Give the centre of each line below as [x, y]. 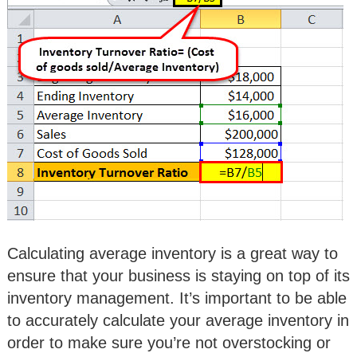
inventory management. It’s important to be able [177, 298]
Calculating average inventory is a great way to [173, 254]
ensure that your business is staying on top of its [178, 276]
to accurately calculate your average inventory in [178, 321]
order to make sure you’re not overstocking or [169, 343]
